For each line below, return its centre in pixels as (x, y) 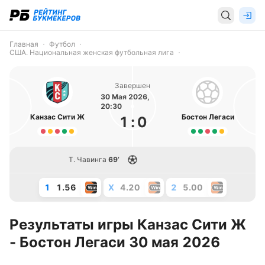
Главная (24, 44)
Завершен (132, 85)
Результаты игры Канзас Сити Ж (128, 224)
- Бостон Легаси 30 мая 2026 (115, 242)
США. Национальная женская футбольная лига (92, 52)
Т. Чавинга (88, 159)
